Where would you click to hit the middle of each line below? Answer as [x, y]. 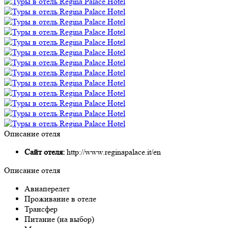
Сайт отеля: [46, 152]
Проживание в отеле [60, 198]
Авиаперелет [47, 188]
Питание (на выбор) [59, 219]
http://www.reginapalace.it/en [114, 152]
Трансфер [41, 209]
